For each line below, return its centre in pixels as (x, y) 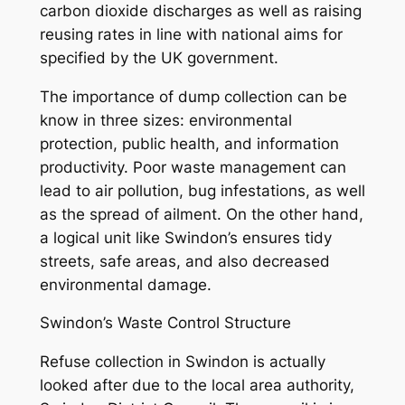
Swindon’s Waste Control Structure (165, 323)
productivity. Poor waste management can (193, 167)
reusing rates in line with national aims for (191, 34)
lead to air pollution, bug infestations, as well (202, 190)
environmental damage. (125, 284)
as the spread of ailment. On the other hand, (201, 214)
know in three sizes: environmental (165, 120)
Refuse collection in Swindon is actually (182, 362)
